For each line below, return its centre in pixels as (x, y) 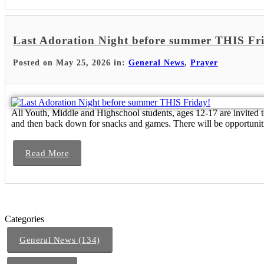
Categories (24, 219)
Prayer (204, 63)
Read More (47, 153)
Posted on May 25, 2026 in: (71, 63)
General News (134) (60, 240)
